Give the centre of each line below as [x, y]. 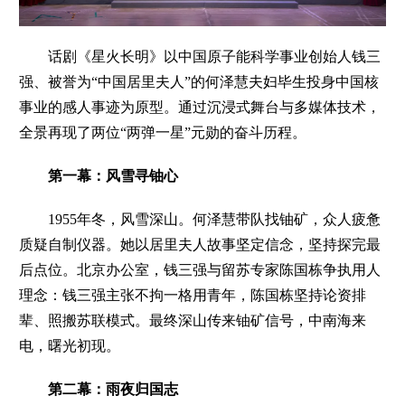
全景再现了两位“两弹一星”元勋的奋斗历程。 [163, 132]
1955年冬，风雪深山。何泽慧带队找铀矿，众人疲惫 [200, 219]
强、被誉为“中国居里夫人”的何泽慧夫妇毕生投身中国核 [199, 81]
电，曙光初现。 [70, 345]
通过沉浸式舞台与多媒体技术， [280, 107]
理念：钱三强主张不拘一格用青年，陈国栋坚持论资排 [193, 295]
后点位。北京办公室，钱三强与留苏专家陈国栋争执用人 [200, 269]
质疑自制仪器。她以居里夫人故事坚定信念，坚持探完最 [200, 244]
